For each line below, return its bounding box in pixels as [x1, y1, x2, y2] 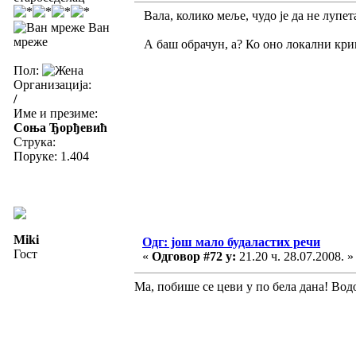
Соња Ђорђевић [14, 120, 107, 134]
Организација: [14, 77, 91, 91]
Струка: [14, 134, 56, 149]
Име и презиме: [14, 106, 98, 120]
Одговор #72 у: [152, 249, 236, 263]
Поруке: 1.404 [14, 149, 89, 163]
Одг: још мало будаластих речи [142, 234, 320, 249]
